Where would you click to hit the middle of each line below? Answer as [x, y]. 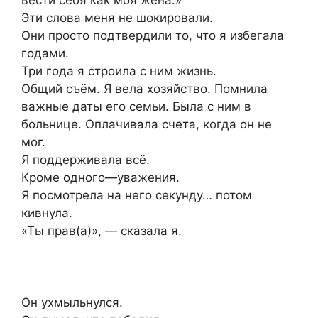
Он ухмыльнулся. [72, 302]
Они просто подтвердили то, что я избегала [153, 35]
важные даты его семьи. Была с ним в [136, 106]
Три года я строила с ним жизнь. [119, 71]
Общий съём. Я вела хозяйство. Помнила [144, 88]
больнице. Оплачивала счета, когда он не [147, 124]
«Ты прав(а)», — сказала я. [102, 230]
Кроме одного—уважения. [100, 177]
